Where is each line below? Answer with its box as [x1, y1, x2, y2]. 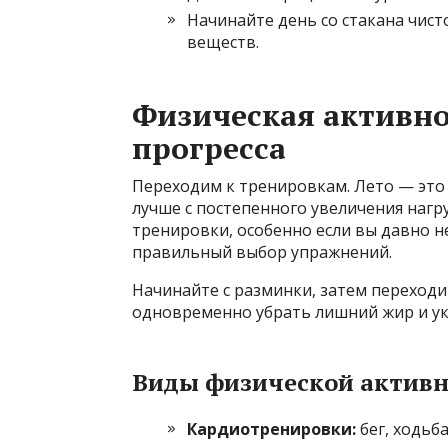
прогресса [132, 127, 286, 168]
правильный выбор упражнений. [132, 240, 392, 263]
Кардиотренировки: [187, 417, 356, 440]
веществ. [187, 30, 259, 53]
